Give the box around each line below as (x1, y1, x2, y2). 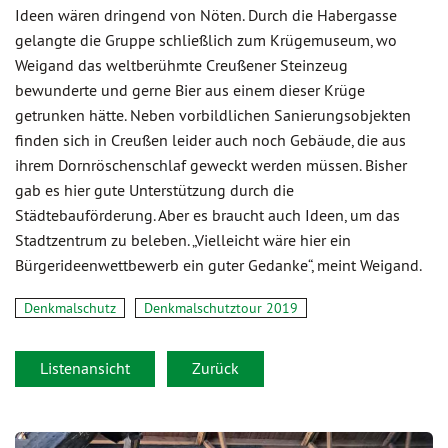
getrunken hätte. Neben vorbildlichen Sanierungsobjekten (15, 105, 411, 126)
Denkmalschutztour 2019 (144, 299, 298, 318)
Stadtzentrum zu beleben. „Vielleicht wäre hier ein (15, 230, 351, 251)
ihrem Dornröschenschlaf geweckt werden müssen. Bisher (15, 155, 407, 176)
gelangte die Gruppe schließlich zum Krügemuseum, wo (15, 30, 397, 51)
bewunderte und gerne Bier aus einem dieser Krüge (15, 80, 365, 101)
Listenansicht (40, 358, 130, 379)
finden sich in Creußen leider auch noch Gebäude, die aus (15, 130, 406, 151)
